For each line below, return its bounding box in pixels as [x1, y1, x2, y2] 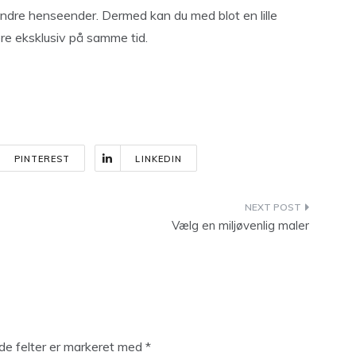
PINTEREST [14, 153, 71, 164]
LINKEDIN [135, 153, 183, 164]
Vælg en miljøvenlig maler [172, 218, 309, 233]
